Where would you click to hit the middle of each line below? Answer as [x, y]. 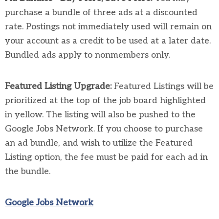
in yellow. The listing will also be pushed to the [100, 114]
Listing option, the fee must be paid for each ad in [106, 157]
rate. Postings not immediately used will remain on [108, 26]
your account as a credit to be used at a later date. [108, 41]
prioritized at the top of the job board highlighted [105, 100]
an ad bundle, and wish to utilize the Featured [99, 143]
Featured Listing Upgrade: [58, 86]
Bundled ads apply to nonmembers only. [88, 55]
